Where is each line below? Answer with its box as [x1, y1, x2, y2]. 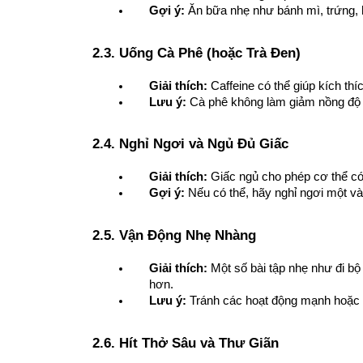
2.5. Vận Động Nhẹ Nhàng [92, 226, 256, 243]
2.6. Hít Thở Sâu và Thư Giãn [92, 334, 279, 351]
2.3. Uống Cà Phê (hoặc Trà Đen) [92, 44, 301, 61]
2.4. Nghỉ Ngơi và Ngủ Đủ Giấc [92, 135, 288, 152]
